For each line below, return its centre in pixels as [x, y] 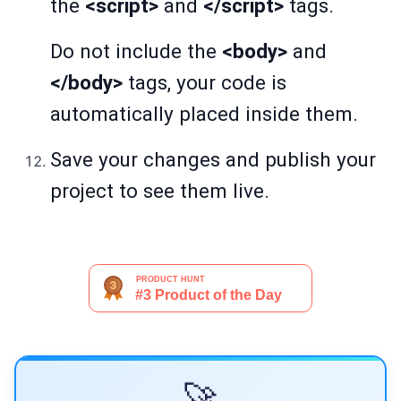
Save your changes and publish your [213, 160]
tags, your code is [205, 83]
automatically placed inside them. [204, 114]
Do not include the [136, 51]
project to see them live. [160, 191]
